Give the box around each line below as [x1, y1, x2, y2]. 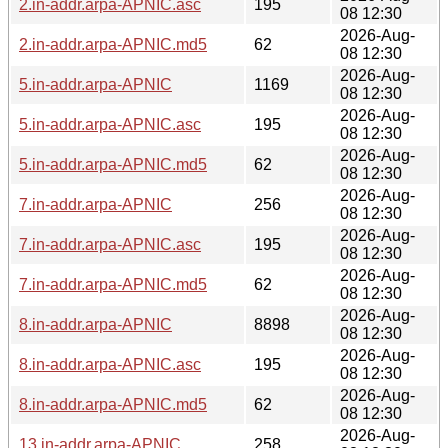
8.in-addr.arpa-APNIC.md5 [19, 395, 207, 413]
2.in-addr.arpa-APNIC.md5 [19, 35, 207, 53]
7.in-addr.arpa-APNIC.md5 [19, 275, 207, 293]
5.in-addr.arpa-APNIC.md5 [19, 155, 207, 173]
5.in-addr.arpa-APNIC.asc [19, 115, 201, 133]
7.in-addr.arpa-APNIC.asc [19, 235, 201, 253]
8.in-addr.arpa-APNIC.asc [19, 355, 201, 373]
